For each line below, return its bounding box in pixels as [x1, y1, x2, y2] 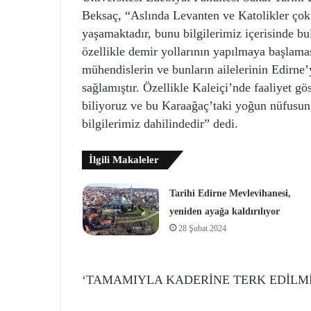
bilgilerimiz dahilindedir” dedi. [82, 117, 238, 131]
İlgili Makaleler [89, 154, 159, 165]
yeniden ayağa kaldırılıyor [169, 206, 280, 217]
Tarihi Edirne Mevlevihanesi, [169, 188, 291, 199]
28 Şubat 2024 [178, 224, 226, 233]
